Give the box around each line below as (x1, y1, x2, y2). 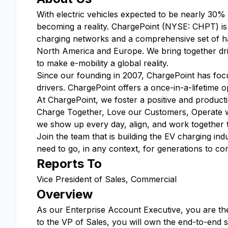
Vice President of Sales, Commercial (37, 174, 177, 184)
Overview (37, 187, 93, 202)
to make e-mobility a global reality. (37, 58, 168, 68)
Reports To (37, 156, 102, 171)
